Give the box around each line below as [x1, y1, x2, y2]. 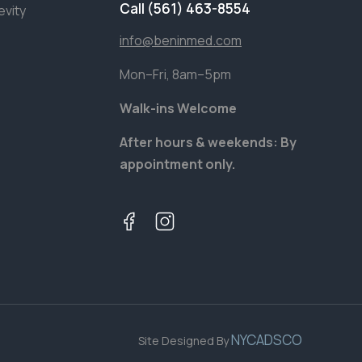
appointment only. [120, 155, 238, 173]
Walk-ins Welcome [120, 99, 237, 117]
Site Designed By [138, 333, 231, 348]
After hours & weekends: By [120, 133, 297, 151]
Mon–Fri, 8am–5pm [120, 65, 231, 83]
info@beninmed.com [120, 32, 242, 49]
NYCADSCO [231, 330, 302, 349]
